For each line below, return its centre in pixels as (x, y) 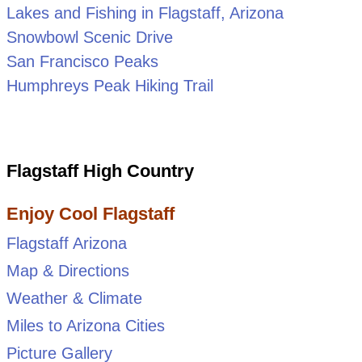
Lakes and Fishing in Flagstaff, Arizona (145, 13)
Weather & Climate (74, 298)
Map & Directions (67, 270)
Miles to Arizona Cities (85, 325)
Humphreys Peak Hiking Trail (109, 85)
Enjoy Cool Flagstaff (90, 213)
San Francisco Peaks (82, 61)
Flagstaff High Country (100, 170)
